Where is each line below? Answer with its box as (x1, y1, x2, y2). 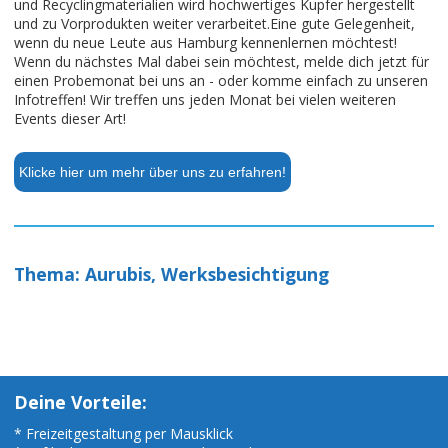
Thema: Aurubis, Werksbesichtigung (14, 262, 329, 287)
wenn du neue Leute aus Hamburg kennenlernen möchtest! (14, 33, 397, 53)
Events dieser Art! (14, 109, 126, 129)
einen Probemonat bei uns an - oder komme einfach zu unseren (14, 71, 428, 91)
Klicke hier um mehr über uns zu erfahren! (19, 163, 286, 180)
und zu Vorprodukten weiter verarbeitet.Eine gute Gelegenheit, (14, 14, 415, 34)
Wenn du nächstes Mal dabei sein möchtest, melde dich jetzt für (14, 52, 429, 72)
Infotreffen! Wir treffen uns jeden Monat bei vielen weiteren (14, 90, 396, 110)
